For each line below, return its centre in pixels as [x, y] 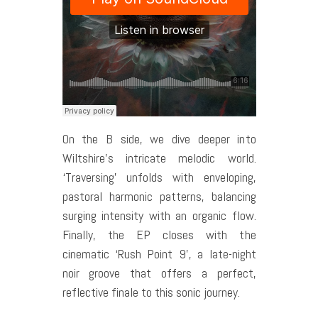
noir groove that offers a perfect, [159, 273]
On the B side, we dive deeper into [159, 139]
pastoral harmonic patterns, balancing [159, 197]
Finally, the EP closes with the [159, 235]
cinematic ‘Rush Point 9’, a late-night [159, 254]
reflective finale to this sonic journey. [151, 292]
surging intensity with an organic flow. [159, 216]
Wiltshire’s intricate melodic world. [159, 158]
